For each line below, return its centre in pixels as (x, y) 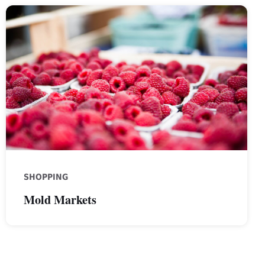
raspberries (32, 13)
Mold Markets (60, 200)
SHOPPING (46, 177)
